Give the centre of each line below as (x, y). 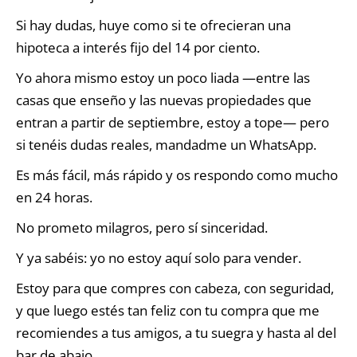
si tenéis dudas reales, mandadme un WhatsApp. (166, 144)
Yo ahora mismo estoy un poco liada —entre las (163, 77)
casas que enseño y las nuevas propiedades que (164, 100)
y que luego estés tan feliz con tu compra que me (168, 310)
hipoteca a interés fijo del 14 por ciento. (138, 47)
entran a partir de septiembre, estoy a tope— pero (173, 122)
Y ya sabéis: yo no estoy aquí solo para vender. (159, 257)
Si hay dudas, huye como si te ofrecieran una (153, 25)
